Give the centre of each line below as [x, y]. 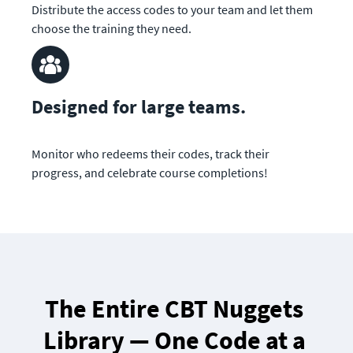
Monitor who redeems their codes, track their [150, 153]
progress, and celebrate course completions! [150, 172]
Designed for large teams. [139, 106]
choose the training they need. [111, 28]
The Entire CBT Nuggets [174, 309]
